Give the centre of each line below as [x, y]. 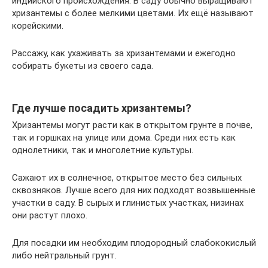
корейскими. [38, 25]
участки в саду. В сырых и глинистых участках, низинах [128, 202]
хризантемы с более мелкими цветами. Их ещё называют [133, 13]
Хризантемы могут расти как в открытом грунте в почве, [132, 125]
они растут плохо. [50, 215]
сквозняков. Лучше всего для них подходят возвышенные [134, 190]
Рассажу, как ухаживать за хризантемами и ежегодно [124, 53]
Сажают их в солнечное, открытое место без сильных [127, 177]
